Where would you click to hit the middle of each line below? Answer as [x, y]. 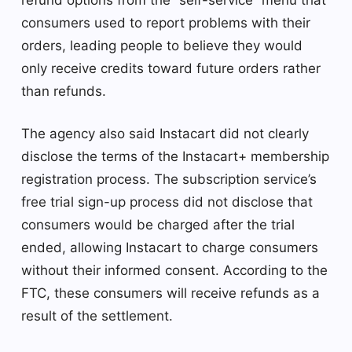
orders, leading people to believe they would [162, 45]
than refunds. [64, 91]
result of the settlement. [97, 315]
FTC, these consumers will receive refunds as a [170, 293]
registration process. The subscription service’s [169, 179]
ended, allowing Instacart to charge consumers [170, 247]
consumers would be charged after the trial [158, 224]
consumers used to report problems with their [166, 22]
